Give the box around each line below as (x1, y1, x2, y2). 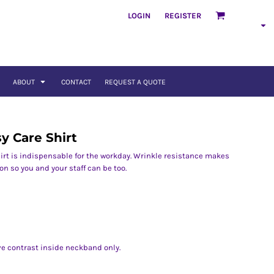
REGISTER (165, 10, 201, 20)
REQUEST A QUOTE (104, 78, 166, 87)
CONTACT (61, 78, 91, 87)
